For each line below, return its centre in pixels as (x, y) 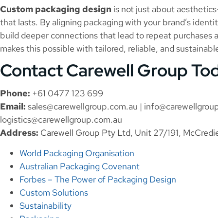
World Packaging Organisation (77, 153)
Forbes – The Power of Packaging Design (98, 179)
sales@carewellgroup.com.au (83, 107)
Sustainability (45, 205)
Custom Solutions (54, 192)
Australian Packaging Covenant (80, 166)
